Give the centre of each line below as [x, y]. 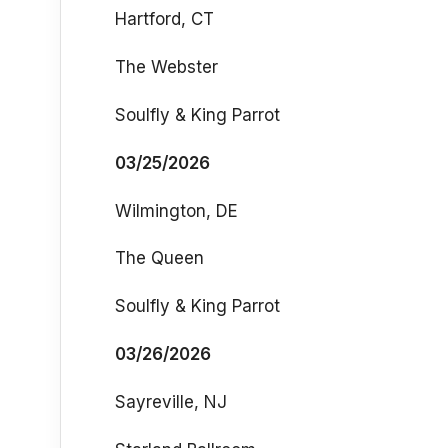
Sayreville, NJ [171, 401]
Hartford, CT [164, 19]
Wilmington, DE [176, 210]
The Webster [166, 67]
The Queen [159, 258]
